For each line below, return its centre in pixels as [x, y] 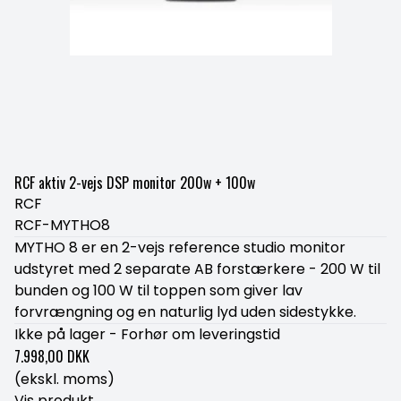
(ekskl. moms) [64, 379]
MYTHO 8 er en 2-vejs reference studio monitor [180, 247]
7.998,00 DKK [52, 356]
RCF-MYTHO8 [62, 225]
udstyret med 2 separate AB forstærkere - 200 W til [197, 269]
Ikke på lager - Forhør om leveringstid [147, 334]
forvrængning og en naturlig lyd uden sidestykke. [185, 312]
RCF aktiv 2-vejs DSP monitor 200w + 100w [135, 183]
